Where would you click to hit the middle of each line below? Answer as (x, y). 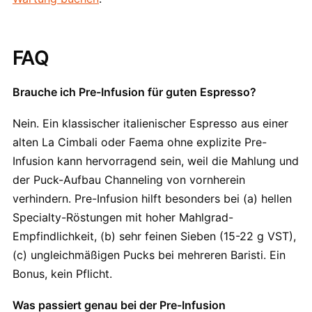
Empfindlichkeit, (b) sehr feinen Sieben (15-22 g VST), (154, 236)
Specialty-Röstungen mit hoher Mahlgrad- (123, 217)
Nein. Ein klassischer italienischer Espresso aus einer (150, 123)
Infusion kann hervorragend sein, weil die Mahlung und (156, 161)
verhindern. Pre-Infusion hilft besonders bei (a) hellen (152, 198)
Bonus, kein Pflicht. (62, 274)
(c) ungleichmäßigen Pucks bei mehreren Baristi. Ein (149, 255)
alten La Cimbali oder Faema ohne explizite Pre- (140, 142)
